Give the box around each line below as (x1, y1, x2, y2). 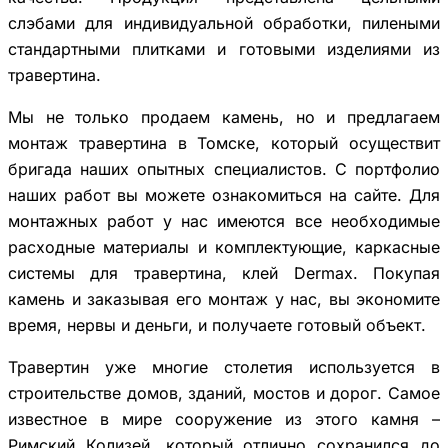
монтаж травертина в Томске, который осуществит (8, 132, 440, 153)
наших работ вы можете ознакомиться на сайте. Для (8, 184, 440, 205)
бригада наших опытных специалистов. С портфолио (8, 158, 440, 179)
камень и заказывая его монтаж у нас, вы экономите (8, 288, 440, 309)
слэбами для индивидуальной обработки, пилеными (8, 12, 440, 33)
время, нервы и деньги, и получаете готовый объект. (8, 314, 426, 335)
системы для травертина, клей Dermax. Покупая (8, 262, 440, 283)
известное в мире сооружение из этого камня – (8, 408, 440, 429)
